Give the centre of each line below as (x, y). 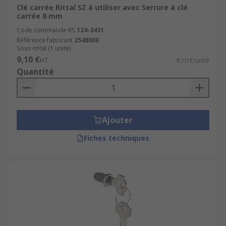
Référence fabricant (45, 40)
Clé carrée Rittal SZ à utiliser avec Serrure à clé (102, 7)
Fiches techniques (117, 138)
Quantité (35, 72)
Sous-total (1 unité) (44, 48)
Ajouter (117, 120)
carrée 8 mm (40, 16)
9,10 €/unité (193, 60)
